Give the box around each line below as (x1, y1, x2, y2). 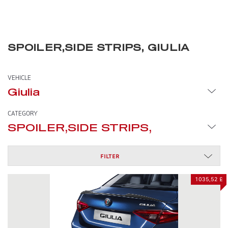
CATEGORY (8, 111, 38, 117)
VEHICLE (8, 75, 31, 81)
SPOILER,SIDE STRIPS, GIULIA (8, 44, 189, 53)
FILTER (100, 152, 120, 160)
